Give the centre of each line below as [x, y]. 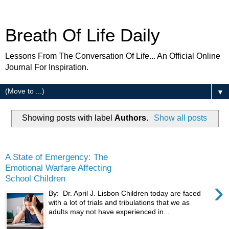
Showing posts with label [68, 118]
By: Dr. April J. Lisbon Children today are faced [125, 193]
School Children [35, 179]
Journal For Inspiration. [47, 67]
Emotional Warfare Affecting [58, 168]
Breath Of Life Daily [83, 35]
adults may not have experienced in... [109, 211]
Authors [131, 118]
